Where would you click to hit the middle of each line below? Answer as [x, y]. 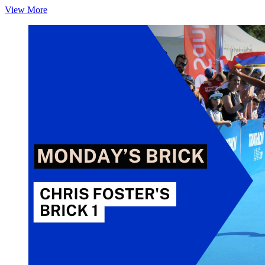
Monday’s [65, 9]
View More [26, 9]
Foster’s [62, 41]
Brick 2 [61, 51]
